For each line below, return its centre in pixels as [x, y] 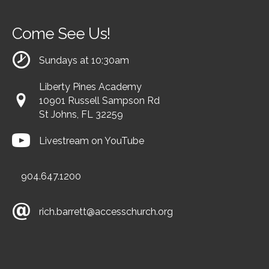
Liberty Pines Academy [90, 87]
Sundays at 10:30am [84, 60]
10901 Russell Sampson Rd [99, 101]
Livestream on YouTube [92, 141]
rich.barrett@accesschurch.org [106, 212]
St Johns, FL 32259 [81, 114]
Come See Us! [61, 34]
